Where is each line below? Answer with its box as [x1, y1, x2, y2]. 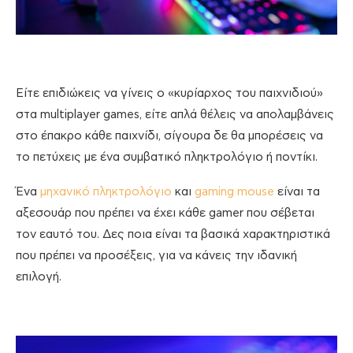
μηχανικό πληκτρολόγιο [40, 185, 172, 198]
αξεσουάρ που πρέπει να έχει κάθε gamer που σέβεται [16, 206, 314, 219]
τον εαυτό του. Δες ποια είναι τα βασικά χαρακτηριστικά [16, 228, 330, 240]
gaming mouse [195, 185, 274, 198]
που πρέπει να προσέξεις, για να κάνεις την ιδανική [16, 249, 297, 262]
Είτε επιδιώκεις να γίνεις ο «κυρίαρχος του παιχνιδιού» [16, 87, 323, 99]
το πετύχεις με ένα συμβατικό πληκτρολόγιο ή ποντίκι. [16, 150, 318, 163]
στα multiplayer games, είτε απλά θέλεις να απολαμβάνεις [16, 108, 334, 121]
